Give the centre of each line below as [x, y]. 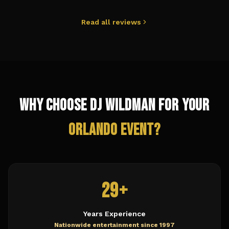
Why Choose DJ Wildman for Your [114, 106]
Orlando [93, 130]
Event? [139, 130]
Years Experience [114, 214]
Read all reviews [111, 22]
